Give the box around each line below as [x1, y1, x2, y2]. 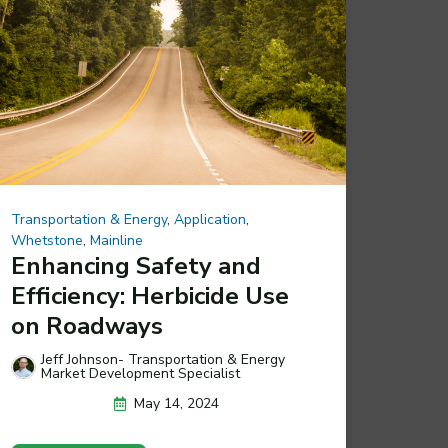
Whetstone [11, 231, 84, 251]
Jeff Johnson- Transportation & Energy [41, 350, 286, 370]
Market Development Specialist [41, 364, 241, 384]
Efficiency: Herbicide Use [11, 280, 290, 313]
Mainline [90, 231, 144, 251]
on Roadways [11, 310, 164, 343]
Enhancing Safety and [11, 250, 262, 283]
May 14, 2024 [134, 394, 220, 414]
